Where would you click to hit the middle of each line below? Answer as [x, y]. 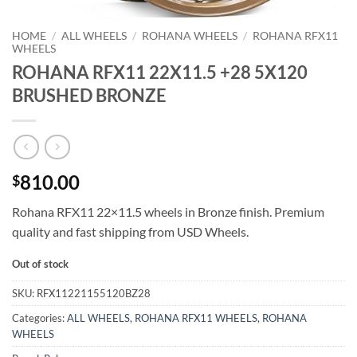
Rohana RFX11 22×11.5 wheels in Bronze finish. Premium [168, 211]
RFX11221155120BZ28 [94, 294]
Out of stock [40, 264]
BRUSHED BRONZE [89, 95]
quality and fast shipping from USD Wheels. [130, 231]
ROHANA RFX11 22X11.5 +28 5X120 [160, 72]
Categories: [39, 318]
